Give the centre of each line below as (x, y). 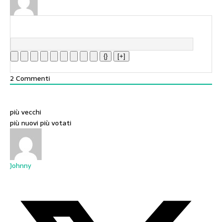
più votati (56, 123)
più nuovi (24, 123)
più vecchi (26, 112)
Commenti (32, 78)
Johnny (21, 166)
